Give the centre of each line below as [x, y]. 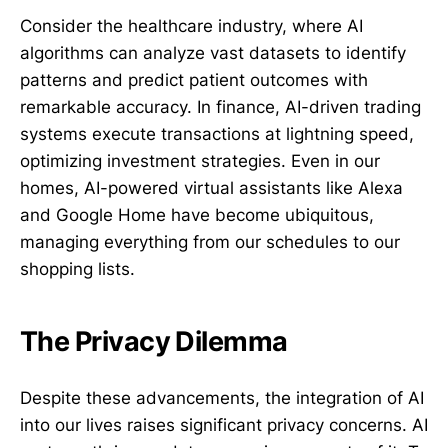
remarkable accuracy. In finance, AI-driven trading [220, 106]
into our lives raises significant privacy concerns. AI [224, 424]
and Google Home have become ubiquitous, [197, 214]
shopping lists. [77, 268]
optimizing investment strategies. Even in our [200, 160]
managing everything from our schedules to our [210, 241]
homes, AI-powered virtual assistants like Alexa [211, 187]
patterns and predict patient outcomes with [194, 79]
